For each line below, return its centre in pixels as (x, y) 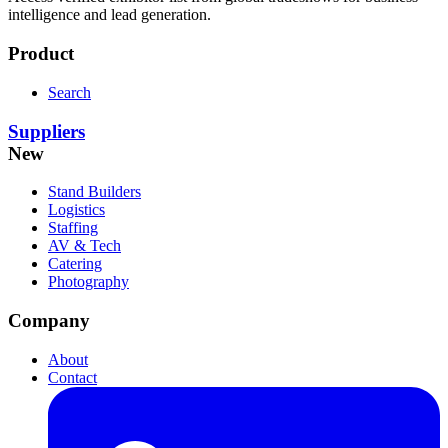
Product (41, 54)
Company (49, 321)
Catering (75, 264)
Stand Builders (94, 192)
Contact (72, 377)
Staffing (73, 228)
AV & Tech (84, 246)
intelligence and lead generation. (109, 15)
